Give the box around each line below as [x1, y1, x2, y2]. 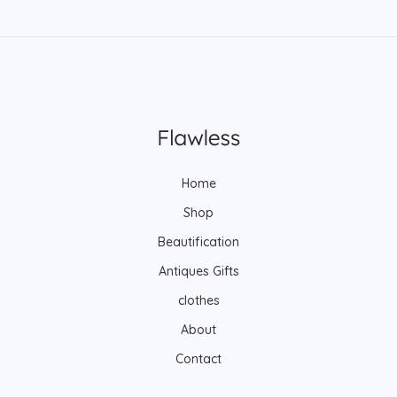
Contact [175, 351, 222, 368]
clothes [177, 292, 220, 309]
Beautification [158, 234, 239, 251]
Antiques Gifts [158, 263, 239, 280]
